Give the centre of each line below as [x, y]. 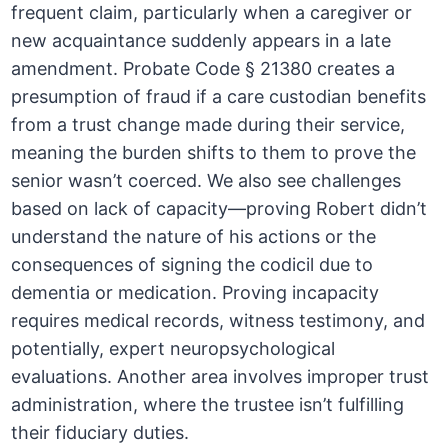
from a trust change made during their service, [208, 125]
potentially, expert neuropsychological [173, 349]
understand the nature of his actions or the [194, 237]
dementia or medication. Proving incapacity [195, 293]
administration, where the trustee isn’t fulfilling [208, 405]
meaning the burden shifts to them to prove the [214, 153]
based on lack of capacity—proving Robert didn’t [219, 209]
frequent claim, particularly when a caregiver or [212, 13]
